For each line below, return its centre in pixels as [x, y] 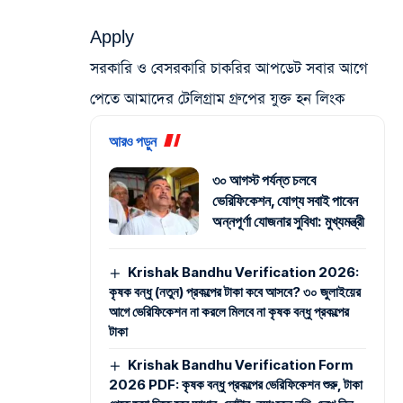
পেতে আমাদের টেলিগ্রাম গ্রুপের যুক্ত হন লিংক [219, 99]
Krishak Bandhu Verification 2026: [244, 272]
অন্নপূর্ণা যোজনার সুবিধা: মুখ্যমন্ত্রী [288, 221]
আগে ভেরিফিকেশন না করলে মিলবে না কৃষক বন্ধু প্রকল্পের [229, 311]
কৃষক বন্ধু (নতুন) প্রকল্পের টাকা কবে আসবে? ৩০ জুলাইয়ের [235, 291]
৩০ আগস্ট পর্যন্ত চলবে [264, 179]
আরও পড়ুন [133, 141]
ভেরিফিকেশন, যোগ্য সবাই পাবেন [285, 200]
